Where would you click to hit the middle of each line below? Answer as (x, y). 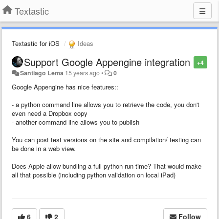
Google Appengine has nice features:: (65, 87)
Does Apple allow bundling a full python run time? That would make (107, 166)
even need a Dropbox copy (50, 113)
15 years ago (83, 73)
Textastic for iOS (36, 43)
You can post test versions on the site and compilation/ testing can (106, 139)
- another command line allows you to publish (76, 122)
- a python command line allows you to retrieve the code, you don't (106, 104)
